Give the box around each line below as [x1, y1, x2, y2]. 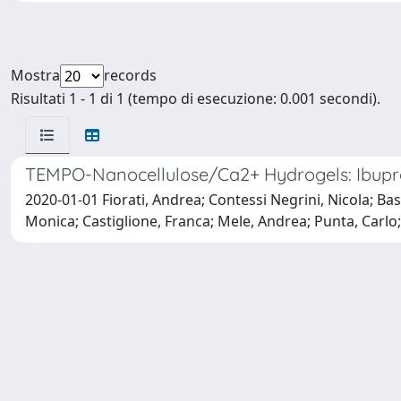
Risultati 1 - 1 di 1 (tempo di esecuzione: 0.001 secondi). [11, 89, 380, 108]
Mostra [11, 65, 60, 85]
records [104, 65, 157, 85]
